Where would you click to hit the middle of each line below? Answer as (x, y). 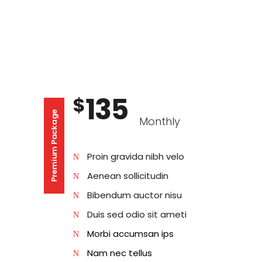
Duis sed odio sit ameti (137, 214)
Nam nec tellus (119, 253)
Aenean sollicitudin (127, 175)
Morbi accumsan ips (130, 233)
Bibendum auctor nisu (134, 195)
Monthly (159, 121)
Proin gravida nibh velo (135, 156)
